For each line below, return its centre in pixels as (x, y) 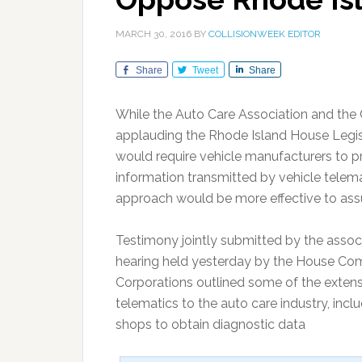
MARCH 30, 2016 (154, 34)
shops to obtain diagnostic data (210, 324)
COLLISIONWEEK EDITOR (265, 34)
